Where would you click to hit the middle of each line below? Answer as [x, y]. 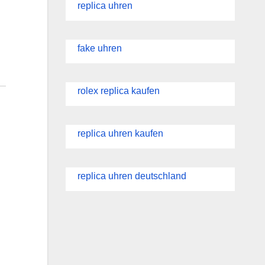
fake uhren [99, 48]
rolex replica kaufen [118, 91]
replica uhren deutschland [132, 176]
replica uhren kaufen [120, 133]
